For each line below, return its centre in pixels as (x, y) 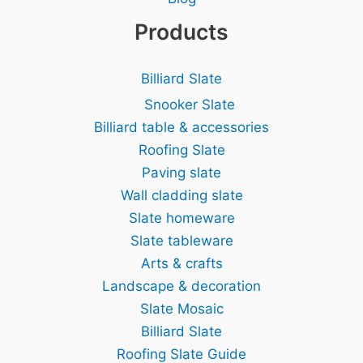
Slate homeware (181, 218)
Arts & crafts (181, 264)
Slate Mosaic (181, 309)
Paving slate (181, 173)
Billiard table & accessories (181, 128)
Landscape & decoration (181, 286)
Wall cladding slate (181, 196)
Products (181, 32)
